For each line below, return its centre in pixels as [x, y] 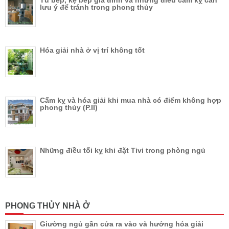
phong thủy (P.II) [69, 107]
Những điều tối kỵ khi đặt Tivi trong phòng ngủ [123, 150]
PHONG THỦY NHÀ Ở [48, 205]
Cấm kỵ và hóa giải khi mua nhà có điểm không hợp [131, 100]
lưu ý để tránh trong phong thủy [96, 7]
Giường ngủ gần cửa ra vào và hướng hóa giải [122, 224]
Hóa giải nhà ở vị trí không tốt [92, 50]
